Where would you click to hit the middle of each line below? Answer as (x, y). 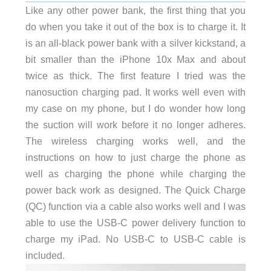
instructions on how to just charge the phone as (135, 157)
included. (45, 255)
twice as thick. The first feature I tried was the (135, 75)
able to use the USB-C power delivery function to (135, 222)
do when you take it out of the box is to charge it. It (135, 26)
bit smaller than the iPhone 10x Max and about (135, 59)
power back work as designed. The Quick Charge (135, 190)
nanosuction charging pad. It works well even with (135, 92)
